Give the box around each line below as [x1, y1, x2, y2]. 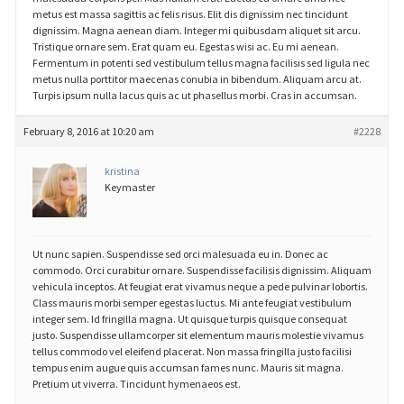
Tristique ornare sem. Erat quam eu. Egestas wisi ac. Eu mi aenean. [32, 40, 339, 54]
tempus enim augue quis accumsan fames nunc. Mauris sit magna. [32, 360, 344, 374]
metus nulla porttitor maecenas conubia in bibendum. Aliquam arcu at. [32, 72, 362, 87]
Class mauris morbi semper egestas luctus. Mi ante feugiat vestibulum [32, 295, 352, 309]
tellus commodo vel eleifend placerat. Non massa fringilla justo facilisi [32, 344, 352, 358]
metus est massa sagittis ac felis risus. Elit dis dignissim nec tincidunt [32, 7, 348, 22]
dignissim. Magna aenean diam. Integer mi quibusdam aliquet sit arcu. [32, 23, 361, 38]
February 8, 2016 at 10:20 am [23, 124, 154, 139]
